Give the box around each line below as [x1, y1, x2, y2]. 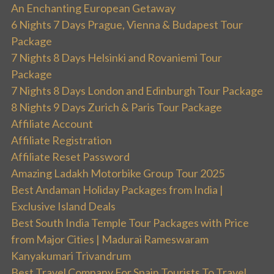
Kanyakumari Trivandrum [11, 248, 131, 262]
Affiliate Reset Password [11, 149, 130, 163]
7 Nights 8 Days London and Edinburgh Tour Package [11, 83, 263, 97]
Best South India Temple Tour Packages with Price [11, 215, 249, 229]
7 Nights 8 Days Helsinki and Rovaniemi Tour [11, 50, 222, 64]
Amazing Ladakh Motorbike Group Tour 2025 [11, 166, 224, 180]
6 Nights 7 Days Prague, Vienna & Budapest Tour [11, 17, 243, 31]
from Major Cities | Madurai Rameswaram [11, 232, 209, 246]
